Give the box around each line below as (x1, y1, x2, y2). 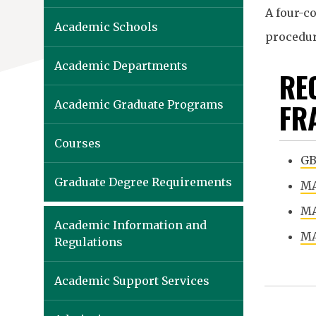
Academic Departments (54, 59, 188, 73)
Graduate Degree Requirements (54, 175, 232, 189)
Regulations (54, 235, 123, 249)
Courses (54, 136, 101, 150)
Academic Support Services (54, 274, 209, 288)
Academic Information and (54, 218, 207, 232)
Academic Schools (54, 20, 158, 34)
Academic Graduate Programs (54, 97, 224, 111)
